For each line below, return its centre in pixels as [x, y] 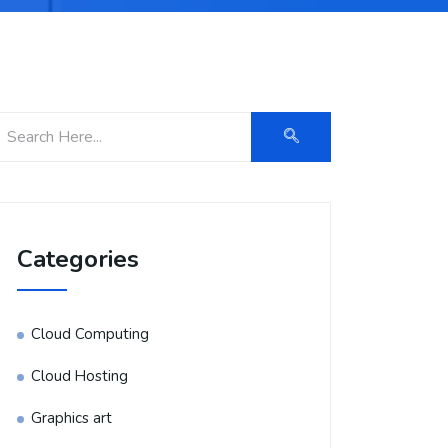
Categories [78, 259]
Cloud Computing [90, 334]
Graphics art [71, 418]
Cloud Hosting [79, 376]
